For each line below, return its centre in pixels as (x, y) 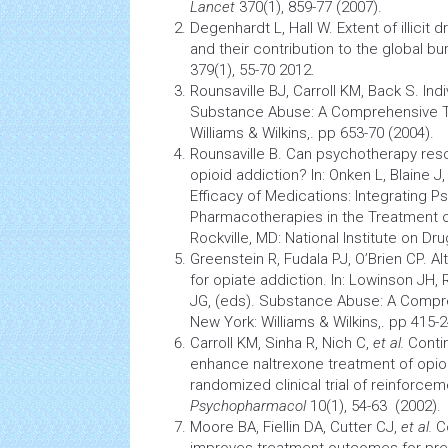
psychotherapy (366, 154)
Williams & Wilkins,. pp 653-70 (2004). (312, 133)
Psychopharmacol (248, 406)
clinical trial (312, 385)
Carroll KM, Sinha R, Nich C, (281, 343)
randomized (232, 385)
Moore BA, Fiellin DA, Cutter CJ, (295, 427)
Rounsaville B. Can (253, 154)
